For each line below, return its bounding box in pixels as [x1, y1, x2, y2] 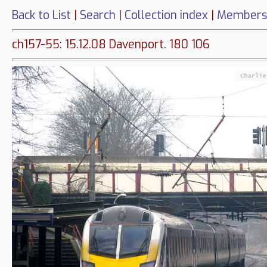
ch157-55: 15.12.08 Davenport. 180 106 [12, 37, 210, 52]
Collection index [125, 8, 208, 23]
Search [80, 8, 116, 23]
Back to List [12, 8, 71, 23]
